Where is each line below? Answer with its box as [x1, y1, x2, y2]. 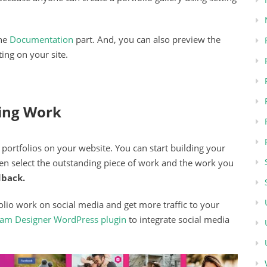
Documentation [10, 33, 73, 45]
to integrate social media [126, 213, 229, 226]
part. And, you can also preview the [73, 33, 221, 45]
